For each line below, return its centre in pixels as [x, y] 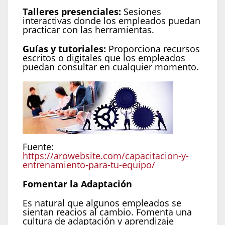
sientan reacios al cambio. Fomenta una [107, 212]
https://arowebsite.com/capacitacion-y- [106, 156]
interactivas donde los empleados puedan [111, 21]
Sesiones [141, 12]
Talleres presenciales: [72, 12]
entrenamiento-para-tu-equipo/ [89, 165]
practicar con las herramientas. [88, 30]
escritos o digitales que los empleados [104, 58]
